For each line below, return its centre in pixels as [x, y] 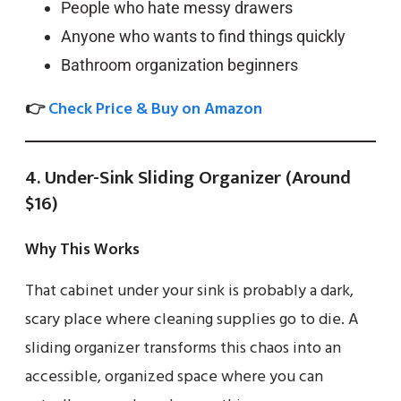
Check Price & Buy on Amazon [155, 109]
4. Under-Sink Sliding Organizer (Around [188, 177]
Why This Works [82, 249]
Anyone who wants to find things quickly [203, 36]
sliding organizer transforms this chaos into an [183, 348]
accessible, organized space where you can [174, 377]
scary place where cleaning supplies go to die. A [192, 320]
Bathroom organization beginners [179, 64]
